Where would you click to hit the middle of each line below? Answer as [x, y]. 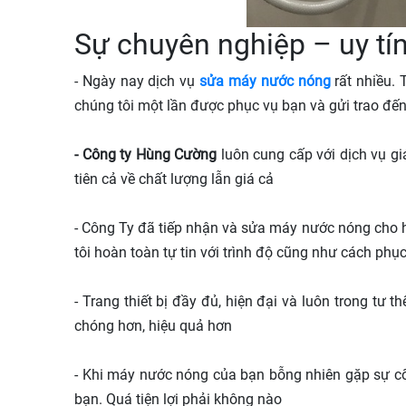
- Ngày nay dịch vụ [137, 81]
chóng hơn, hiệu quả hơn [153, 325]
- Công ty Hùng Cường [145, 154]
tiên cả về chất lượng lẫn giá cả [174, 179]
